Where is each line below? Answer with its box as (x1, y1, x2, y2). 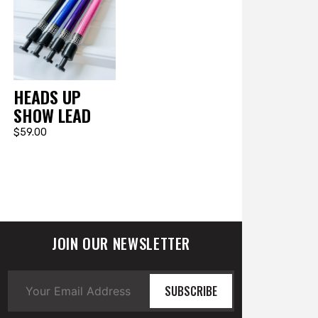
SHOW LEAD (13, 102, 91, 128)
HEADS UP (13, 84, 81, 110)
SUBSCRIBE (164, 283, 217, 300)
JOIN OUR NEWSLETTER (52, 232, 191, 255)
